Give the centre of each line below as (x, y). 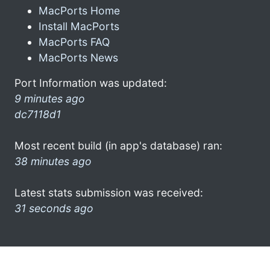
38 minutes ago (53, 161)
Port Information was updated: (91, 83)
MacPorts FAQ (74, 42)
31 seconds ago (54, 208)
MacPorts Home (79, 10)
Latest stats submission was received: (109, 192)
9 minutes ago (50, 98)
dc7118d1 (38, 114)
